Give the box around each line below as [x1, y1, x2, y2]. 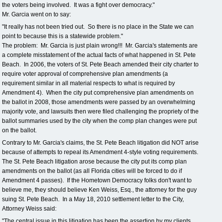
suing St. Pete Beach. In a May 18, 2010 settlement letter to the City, [2, 196, 184, 203]
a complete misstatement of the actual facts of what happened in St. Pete [2, 52, 196, 58]
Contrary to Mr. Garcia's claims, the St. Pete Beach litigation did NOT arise [2, 139, 199, 146]
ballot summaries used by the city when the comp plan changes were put [2, 117, 197, 124]
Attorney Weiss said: [2, 205, 56, 212]
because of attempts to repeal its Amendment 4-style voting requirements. [2, 149, 200, 156]
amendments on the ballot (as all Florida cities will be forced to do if [2, 167, 182, 174]
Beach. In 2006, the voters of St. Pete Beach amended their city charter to [2, 61, 199, 68]
